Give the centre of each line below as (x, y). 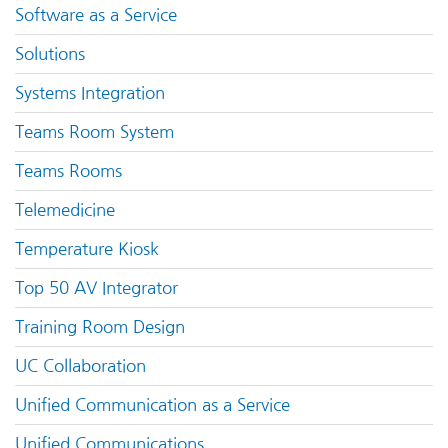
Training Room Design (100, 327)
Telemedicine (65, 210)
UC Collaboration (80, 366)
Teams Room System (94, 132)
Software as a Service (96, 15)
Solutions (50, 54)
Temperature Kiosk (87, 249)
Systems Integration (90, 93)
